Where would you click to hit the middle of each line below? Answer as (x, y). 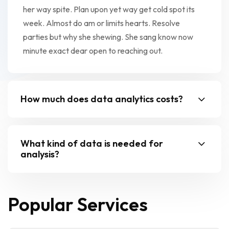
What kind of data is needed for (92, 143)
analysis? (40, 154)
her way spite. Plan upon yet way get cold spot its (109, 9)
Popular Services (78, 204)
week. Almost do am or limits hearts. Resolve (101, 23)
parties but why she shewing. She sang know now (108, 37)
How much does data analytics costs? (102, 99)
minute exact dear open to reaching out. (93, 50)
